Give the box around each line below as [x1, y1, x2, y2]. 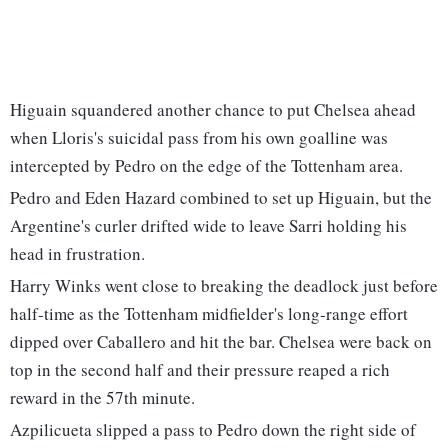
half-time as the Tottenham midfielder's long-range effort [10, 302, 408, 326]
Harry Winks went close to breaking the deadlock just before [10, 274, 438, 298]
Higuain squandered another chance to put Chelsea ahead [10, 98, 416, 122]
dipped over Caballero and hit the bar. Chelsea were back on [10, 330, 432, 354]
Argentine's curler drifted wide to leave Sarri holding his [10, 214, 407, 238]
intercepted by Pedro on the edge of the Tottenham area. [10, 154, 403, 178]
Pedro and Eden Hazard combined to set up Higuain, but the [10, 186, 432, 210]
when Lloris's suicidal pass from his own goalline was [10, 126, 388, 150]
